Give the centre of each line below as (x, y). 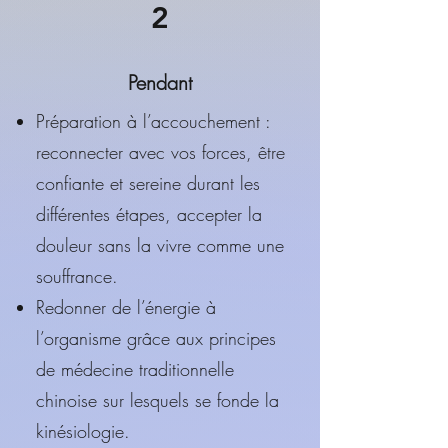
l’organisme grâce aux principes (156, 338)
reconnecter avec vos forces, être (160, 152)
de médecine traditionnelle (135, 369)
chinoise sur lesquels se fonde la (157, 400)
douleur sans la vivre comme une (160, 245)
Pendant (160, 82)
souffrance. (77, 276)
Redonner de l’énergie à (126, 307)
